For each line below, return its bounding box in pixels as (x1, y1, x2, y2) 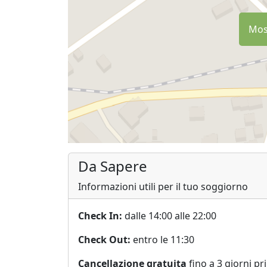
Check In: (78, 209, 122, 222)
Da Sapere (78, 156, 147, 176)
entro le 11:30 (131, 232, 194, 246)
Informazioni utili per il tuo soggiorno (78, 179, 248, 193)
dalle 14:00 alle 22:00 (122, 209, 216, 222)
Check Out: (78, 232, 131, 246)
